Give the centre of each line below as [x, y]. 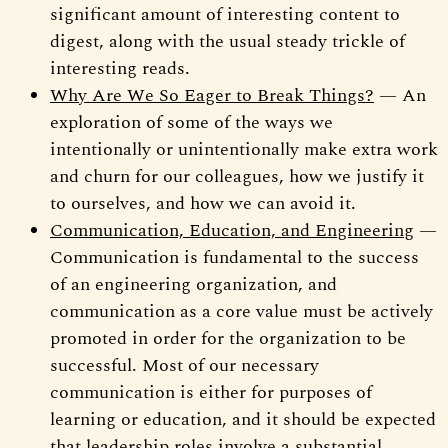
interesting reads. [120, 68]
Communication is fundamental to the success [234, 257]
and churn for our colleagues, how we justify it [237, 176]
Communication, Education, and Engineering [232, 230]
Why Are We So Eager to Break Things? [212, 95]
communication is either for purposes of [211, 392]
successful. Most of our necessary [184, 365]
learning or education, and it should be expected [243, 419]
